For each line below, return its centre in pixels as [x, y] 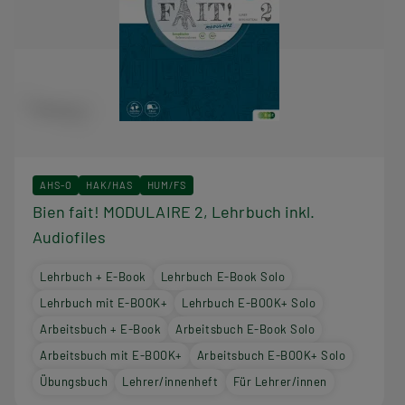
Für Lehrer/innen [280, 381]
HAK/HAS [109, 184]
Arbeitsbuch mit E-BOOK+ [111, 355]
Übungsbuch [74, 381]
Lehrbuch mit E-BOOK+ [104, 302]
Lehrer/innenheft [170, 381]
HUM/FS [166, 184]
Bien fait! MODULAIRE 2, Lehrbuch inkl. [174, 211]
